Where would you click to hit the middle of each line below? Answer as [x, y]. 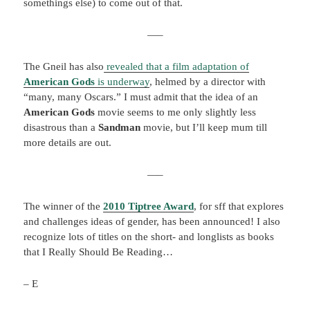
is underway [124, 81]
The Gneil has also [64, 66]
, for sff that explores [239, 206]
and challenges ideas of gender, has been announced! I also [152, 221]
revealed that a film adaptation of [177, 66]
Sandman [121, 127]
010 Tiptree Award [152, 206]
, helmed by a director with [208, 81]
